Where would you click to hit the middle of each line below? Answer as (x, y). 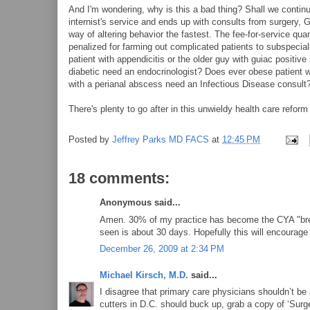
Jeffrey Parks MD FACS (161, 140)
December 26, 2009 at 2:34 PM (162, 249)
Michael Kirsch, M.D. (144, 275)
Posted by (90, 140)
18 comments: (119, 178)
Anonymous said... (140, 202)
